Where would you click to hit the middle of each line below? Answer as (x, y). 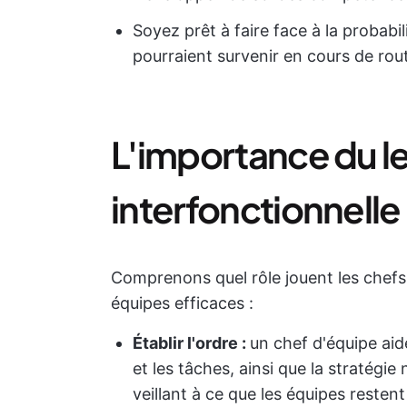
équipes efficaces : (182, 303)
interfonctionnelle (256, 208)
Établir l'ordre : (191, 343)
